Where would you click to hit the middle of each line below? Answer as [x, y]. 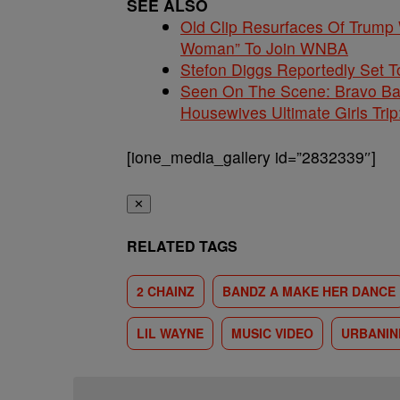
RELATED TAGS [182, 246]
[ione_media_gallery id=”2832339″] [251, 157]
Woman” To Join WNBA [264, 48]
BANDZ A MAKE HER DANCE [309, 291]
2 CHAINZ [166, 291]
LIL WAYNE [170, 333]
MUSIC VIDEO [272, 333]
